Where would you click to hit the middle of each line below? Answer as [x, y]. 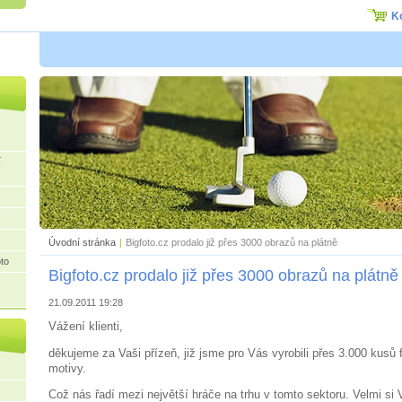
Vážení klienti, [86, 326]
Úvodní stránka [82, 242]
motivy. [67, 368]
